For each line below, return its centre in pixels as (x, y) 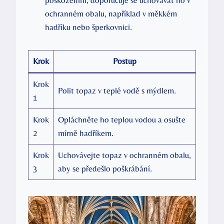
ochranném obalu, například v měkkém (111, 14)
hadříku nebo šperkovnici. (88, 27)
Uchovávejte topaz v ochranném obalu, (124, 155)
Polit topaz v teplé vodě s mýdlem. (117, 91)
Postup (124, 61)
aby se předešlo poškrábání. (105, 169)
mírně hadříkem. (85, 133)
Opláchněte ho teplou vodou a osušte (121, 120)
